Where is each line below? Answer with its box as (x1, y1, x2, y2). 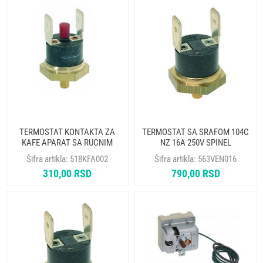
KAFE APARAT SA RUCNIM (22, 137, 113, 148)
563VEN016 (198, 153, 237, 164)
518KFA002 (70, 153, 109, 164)
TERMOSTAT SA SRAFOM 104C (142, 126, 249, 137)
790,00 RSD (171, 167, 220, 180)
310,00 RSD (43, 167, 92, 180)
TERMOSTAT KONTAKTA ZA (19, 126, 116, 137)
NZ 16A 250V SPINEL (160, 137, 231, 148)
